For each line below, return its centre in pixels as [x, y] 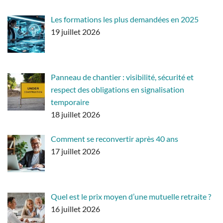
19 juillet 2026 [75, 32]
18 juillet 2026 [75, 114]
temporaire [70, 102]
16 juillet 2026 [75, 209]
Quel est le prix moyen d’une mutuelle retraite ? [131, 196]
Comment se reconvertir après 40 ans [114, 138]
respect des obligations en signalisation [117, 89]
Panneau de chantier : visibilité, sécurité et [122, 77]
